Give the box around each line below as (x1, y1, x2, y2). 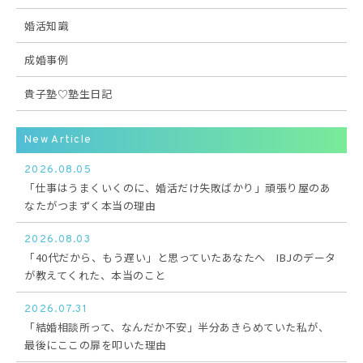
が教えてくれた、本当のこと (24, 267, 166, 284)
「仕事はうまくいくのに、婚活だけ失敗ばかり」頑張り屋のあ (24, 180, 331, 196)
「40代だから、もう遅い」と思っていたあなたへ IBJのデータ (24, 250, 336, 266)
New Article (24, 134, 92, 147)
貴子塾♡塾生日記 (24, 86, 112, 102)
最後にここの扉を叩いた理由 (24, 337, 167, 353)
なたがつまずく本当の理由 (24, 198, 156, 214)
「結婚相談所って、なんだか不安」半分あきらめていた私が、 (24, 319, 329, 335)
